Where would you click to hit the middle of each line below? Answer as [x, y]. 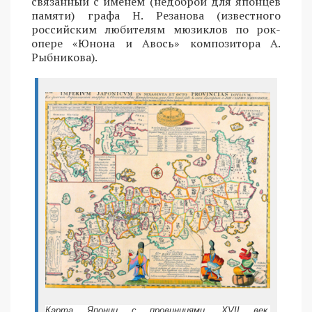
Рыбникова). [64, 57]
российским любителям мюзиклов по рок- [156, 29]
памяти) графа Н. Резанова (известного [156, 15]
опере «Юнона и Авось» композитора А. [156, 43]
